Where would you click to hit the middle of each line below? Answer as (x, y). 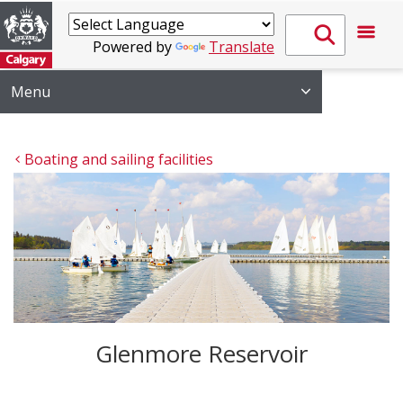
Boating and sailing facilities (119, 159)
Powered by (134, 47)
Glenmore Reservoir (201, 354)
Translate (242, 47)
